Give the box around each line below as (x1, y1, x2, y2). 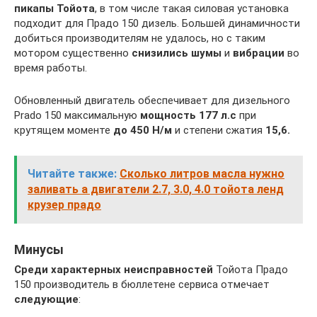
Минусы (14, 241, 64, 257)
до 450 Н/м (113, 123, 172, 137)
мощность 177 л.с (140, 108, 236, 122)
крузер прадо (28, 197, 101, 212)
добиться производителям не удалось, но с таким (14, 31, 265, 45)
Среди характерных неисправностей (14, 263, 213, 276)
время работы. (14, 61, 87, 74)
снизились (132, 46, 188, 59)
